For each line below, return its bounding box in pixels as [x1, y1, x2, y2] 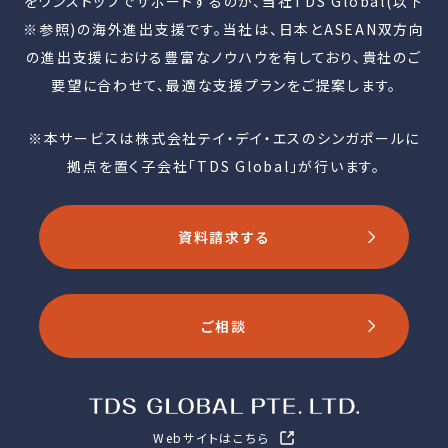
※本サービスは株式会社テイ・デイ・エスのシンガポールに [27, 128, 421, 148]
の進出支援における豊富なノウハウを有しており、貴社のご [26, 47, 422, 67]
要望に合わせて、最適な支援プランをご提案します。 [51, 75, 397, 95]
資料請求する [177, 226, 271, 247]
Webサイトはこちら [152, 428, 270, 446]
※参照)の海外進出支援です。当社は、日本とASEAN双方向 [23, 19, 425, 39]
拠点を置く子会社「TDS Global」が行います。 [67, 156, 381, 176]
